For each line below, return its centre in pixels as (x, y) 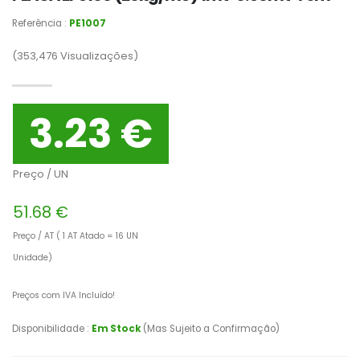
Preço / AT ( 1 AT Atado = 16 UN (76, 236)
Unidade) (33, 258)
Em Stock (117, 329)
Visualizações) (98, 56)
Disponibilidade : (52, 329)
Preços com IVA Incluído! (63, 295)
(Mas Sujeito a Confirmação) (211, 329)
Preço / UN (41, 174)
